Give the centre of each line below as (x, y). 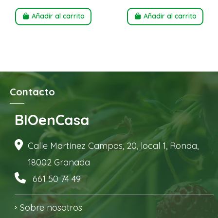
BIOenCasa (52, 119)
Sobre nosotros (51, 207)
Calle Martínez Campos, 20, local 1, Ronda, (113, 145)
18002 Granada (59, 162)
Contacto (32, 91)
